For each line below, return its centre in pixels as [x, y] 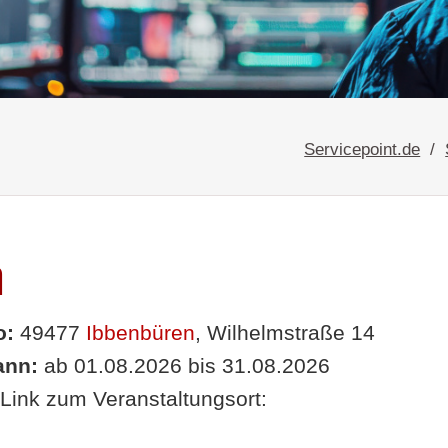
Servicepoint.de [362, 148]
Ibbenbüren [140, 332]
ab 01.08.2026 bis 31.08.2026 [183, 365]
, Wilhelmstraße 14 [284, 332]
